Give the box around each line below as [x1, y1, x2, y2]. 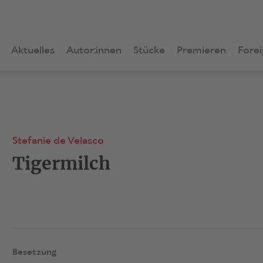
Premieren [177, 44, 227, 58]
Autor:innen [66, 44, 122, 58]
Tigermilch [12, 152, 110, 174]
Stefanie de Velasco [12, 134, 104, 148]
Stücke [133, 44, 166, 58]
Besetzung [12, 246, 56, 258]
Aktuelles [11, 44, 55, 58]
